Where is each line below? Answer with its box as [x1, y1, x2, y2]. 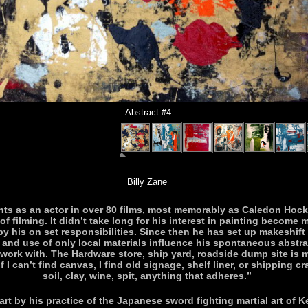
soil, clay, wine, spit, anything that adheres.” [42, 270, 252, 281]
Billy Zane [126, 177, 167, 187]
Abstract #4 [124, 107, 171, 118]
